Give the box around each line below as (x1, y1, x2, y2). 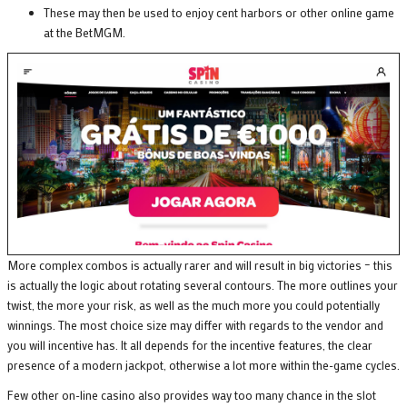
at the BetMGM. (44, 25, 125, 41)
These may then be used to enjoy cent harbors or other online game (44, 5, 394, 21)
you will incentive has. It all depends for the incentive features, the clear (7, 336, 372, 352)
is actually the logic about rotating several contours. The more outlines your (7, 276, 398, 293)
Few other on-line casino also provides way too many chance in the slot (7, 386, 376, 402)
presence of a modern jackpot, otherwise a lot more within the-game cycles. (7, 356, 400, 372)
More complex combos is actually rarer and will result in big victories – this (7, 256, 392, 273)
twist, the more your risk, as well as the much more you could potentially (7, 296, 380, 313)
